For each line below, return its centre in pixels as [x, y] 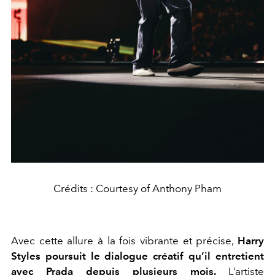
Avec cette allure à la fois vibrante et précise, [124, 240]
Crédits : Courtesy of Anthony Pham [137, 188]
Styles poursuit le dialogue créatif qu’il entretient [137, 256]
